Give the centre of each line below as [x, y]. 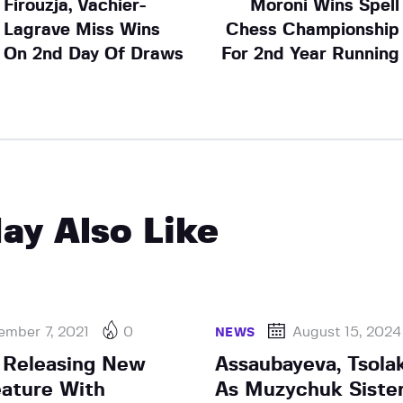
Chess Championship [313, 30]
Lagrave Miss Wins [81, 30]
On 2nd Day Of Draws [93, 54]
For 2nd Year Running [311, 54]
